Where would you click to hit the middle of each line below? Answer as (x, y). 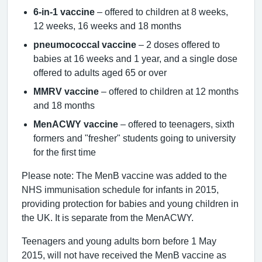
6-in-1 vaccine (64, 11)
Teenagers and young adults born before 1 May (119, 241)
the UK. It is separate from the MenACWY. (108, 217)
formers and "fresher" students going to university (135, 138)
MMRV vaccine (66, 91)
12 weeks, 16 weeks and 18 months (107, 25)
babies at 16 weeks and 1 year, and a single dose (135, 58)
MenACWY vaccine (76, 124)
